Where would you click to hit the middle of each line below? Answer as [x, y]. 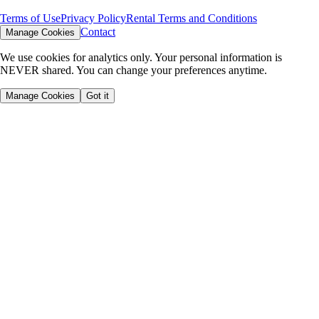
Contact [98, 31]
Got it [98, 95]
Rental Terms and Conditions [192, 18]
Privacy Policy [93, 18]
